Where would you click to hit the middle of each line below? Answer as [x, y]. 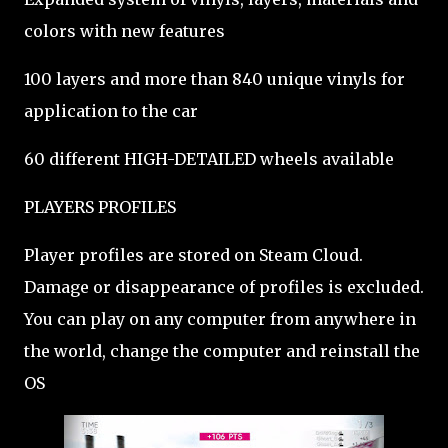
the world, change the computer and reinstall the [222, 351]
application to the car [111, 111]
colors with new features [124, 31]
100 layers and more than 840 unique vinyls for [214, 79]
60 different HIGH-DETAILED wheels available [209, 159]
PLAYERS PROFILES [100, 207]
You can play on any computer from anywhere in [220, 319]
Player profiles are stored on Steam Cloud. [193, 255]
